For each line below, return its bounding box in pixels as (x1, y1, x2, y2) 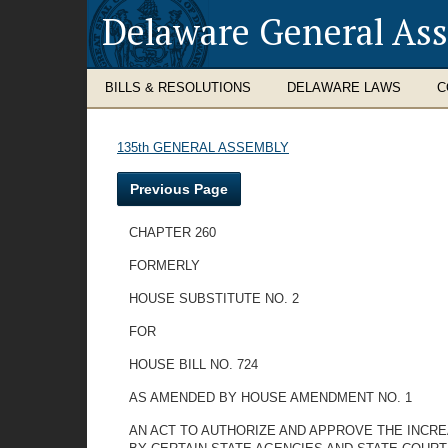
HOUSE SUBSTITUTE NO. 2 (129, 291, 299, 306)
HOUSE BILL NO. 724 (129, 357, 258, 372)
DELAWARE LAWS (287, 80, 401, 95)
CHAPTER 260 (129, 225, 216, 240)
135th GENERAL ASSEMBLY (117, 140, 289, 155)
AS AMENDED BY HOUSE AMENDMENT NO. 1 (129, 390, 412, 405)
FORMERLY (129, 258, 200, 273)
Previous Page (130, 181, 228, 197)
